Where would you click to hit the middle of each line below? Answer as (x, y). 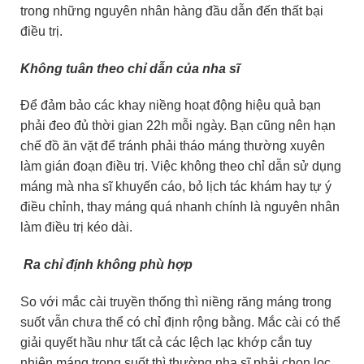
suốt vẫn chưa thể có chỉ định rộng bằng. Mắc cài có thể (180, 322)
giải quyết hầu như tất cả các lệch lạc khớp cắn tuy (166, 342)
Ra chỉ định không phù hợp (106, 265)
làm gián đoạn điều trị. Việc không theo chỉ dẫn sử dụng (181, 167)
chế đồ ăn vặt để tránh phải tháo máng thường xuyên (173, 146)
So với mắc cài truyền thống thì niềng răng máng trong (176, 301)
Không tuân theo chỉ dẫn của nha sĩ (130, 68)
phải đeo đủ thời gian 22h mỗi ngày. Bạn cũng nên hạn (178, 126)
